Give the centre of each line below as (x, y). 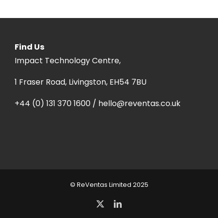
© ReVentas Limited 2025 (109, 185)
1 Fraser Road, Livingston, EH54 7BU (81, 82)
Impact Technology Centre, (68, 61)
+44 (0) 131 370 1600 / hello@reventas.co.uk (98, 104)
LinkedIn (135, 204)
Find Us (29, 47)
